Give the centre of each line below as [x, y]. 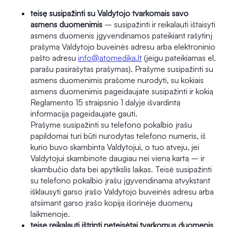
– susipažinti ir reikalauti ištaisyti [159, 25]
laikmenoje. [50, 214]
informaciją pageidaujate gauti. [84, 114]
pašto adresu [54, 58]
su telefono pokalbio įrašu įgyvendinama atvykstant [120, 181]
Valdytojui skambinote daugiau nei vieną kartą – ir [118, 158]
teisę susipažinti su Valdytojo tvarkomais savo [109, 13]
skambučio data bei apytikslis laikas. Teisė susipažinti [121, 169]
